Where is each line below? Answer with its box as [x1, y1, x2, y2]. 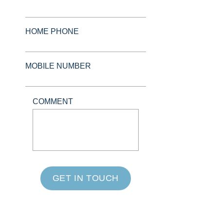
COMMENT [33, 97, 73, 106]
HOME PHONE [25, 27, 79, 36]
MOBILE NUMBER [25, 62, 91, 70]
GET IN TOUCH [52, 173, 119, 183]
